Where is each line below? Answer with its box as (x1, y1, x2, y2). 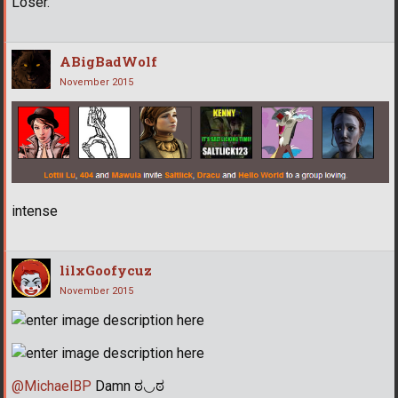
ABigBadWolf (60, 52, 157, 71)
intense (12, 202, 58, 219)
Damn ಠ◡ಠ (92, 377, 164, 394)
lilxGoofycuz (60, 260, 152, 279)
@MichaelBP (12, 377, 92, 394)
